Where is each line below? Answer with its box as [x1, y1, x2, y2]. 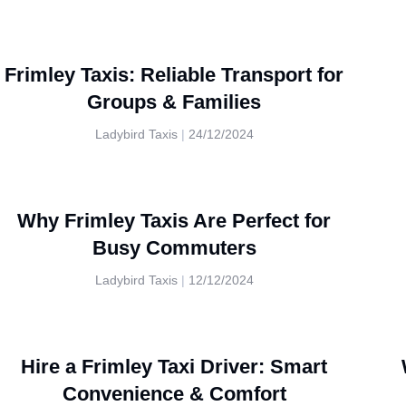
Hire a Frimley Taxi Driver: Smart [21, 355, 327, 378]
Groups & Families [87, 91, 261, 113]
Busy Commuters [92, 237, 256, 259]
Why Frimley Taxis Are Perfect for [17, 209, 331, 232]
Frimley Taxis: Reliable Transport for [5, 63, 343, 86]
